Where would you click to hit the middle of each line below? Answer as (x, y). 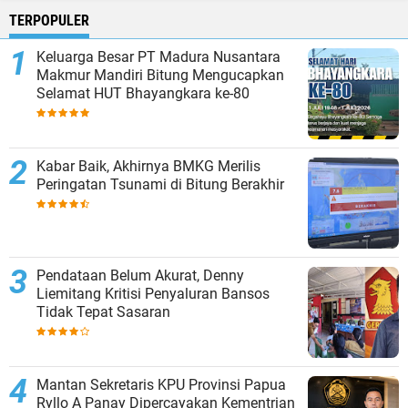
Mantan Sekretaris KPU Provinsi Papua (161, 385)
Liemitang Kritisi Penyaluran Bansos (153, 294)
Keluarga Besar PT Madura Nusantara (158, 57)
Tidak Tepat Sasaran (103, 312)
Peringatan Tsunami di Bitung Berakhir (160, 185)
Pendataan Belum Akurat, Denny (140, 276)
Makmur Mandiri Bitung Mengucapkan (160, 76)
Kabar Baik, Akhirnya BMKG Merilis (148, 167)
